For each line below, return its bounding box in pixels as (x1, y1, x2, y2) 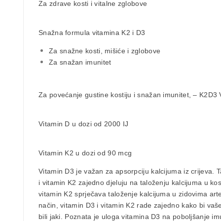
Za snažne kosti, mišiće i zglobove (49, 46, 161, 55)
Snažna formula (38, 28, 92, 37)
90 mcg (106, 148, 132, 157)
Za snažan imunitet (49, 58, 111, 66)
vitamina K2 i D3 (92, 28, 146, 37)
